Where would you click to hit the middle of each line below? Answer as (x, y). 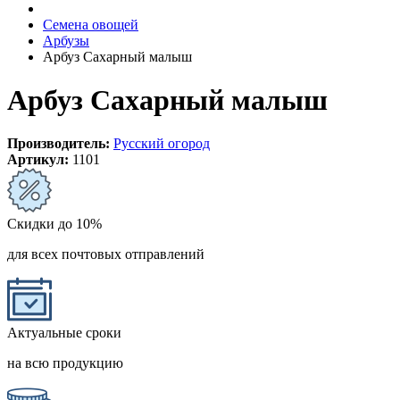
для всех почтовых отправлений (106, 254)
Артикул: (38, 160)
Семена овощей (91, 24)
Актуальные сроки (64, 333)
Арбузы (66, 40)
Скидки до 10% (54, 224)
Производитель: (58, 144)
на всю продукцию (65, 363)
